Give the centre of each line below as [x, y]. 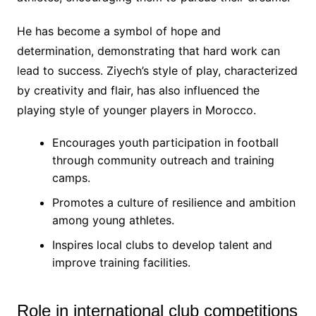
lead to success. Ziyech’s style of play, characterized [157, 70]
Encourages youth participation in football [165, 142]
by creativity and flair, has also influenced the [138, 90]
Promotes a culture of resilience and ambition [174, 202]
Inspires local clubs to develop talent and [162, 244]
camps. [71, 177]
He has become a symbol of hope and [119, 31]
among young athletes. [113, 220]
